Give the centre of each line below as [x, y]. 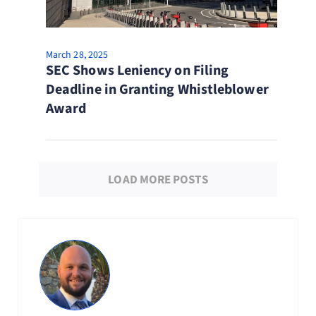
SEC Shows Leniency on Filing [137, 71]
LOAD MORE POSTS [158, 180]
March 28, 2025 [77, 55]
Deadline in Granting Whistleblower [157, 90]
